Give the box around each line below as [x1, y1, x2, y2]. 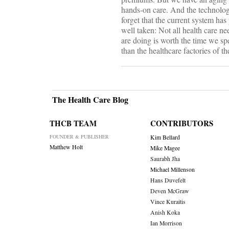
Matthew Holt [50, 143, 83, 151]
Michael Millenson [150, 166, 195, 174]
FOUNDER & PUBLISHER [50, 133, 109, 141]
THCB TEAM [50, 118, 97, 129]
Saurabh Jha [150, 155, 180, 163]
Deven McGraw [150, 187, 189, 195]
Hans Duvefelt [150, 176, 186, 185]
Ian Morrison [150, 219, 182, 227]
